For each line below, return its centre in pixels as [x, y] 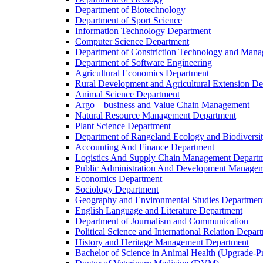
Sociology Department [117, 189]
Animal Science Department [127, 94]
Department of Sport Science [129, 20]
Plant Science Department [123, 126]
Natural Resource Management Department [156, 115]
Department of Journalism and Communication [162, 221]
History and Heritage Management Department [162, 242]
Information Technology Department [143, 31]
